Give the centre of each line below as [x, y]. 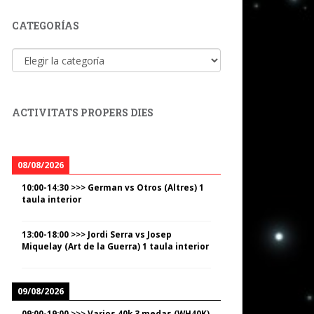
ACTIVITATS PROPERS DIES [83, 113]
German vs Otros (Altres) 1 [146, 187]
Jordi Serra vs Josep [130, 234]
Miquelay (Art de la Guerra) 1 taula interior [115, 246]
